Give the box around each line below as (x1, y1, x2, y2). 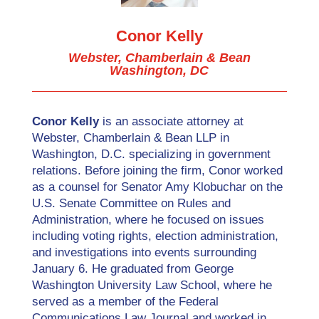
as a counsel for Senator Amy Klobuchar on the (31, 180, 283, 194)
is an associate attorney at (98, 115, 244, 129)
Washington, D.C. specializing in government (31, 147, 271, 162)
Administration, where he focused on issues (31, 213, 264, 227)
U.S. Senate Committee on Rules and (31, 197, 231, 211)
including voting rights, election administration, (31, 229, 278, 244)
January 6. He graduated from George (31, 262, 234, 276)
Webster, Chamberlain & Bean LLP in (31, 131, 229, 145)
